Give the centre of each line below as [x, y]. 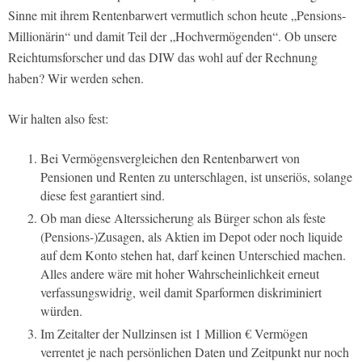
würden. [61, 310]
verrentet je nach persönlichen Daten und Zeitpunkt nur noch [195, 351]
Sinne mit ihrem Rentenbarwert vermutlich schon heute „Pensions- [177, 15]
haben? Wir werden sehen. [76, 78]
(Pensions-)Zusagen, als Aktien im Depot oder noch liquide [192, 236]
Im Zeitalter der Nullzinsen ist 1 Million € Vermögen [174, 333]
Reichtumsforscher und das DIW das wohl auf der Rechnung [163, 57]
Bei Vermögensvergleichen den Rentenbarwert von [170, 158]
